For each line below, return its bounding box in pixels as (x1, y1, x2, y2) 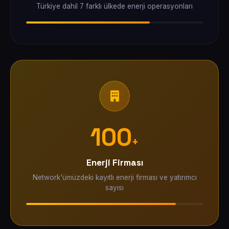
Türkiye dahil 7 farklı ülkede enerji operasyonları (36, 2, 193, 10)
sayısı (105, 184, 124, 192)
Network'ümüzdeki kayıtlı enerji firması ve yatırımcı (32, 173, 197, 181)
